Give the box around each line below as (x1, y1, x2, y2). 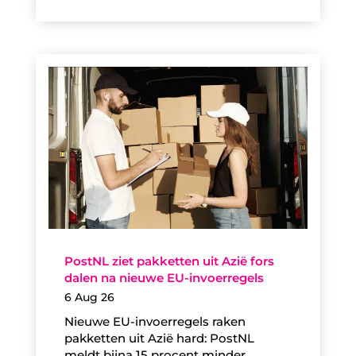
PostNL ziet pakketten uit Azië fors (64, 253, 274, 269)
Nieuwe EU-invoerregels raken (64, 314, 246, 330)
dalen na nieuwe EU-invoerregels (64, 270, 264, 286)
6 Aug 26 (64, 290, 114, 305)
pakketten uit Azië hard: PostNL (64, 331, 254, 346)
